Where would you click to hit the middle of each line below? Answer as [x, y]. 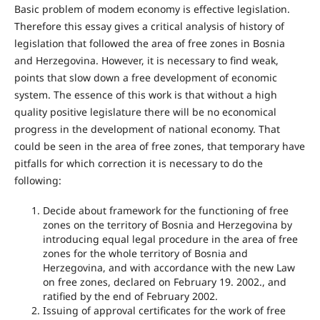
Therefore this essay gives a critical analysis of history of [149, 26]
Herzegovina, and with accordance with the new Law [169, 267]
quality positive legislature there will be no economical [145, 111]
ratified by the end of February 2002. [130, 296]
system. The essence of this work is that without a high [145, 94]
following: [37, 180]
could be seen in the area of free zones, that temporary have [159, 146]
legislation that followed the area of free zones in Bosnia [149, 43]
